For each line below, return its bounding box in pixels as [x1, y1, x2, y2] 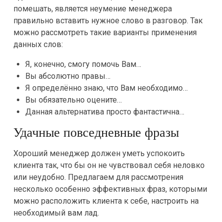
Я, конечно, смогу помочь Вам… [25, 59, 141, 69]
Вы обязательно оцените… [25, 95, 122, 105]
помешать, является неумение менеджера [13, 4, 172, 13]
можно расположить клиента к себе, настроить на [13, 196, 199, 206]
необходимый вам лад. [13, 208, 99, 218]
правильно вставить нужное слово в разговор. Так [13, 16, 203, 25]
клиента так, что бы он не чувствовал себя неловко [13, 161, 205, 170]
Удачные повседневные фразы [13, 125, 179, 140]
